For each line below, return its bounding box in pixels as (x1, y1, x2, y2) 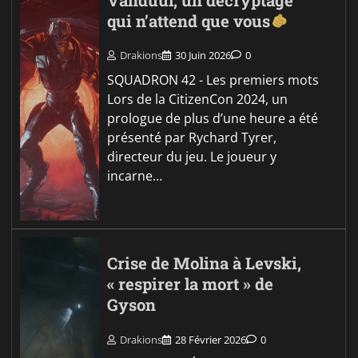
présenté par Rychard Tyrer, (107, 129, 277, 147)
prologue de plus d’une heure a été (107, 109, 319, 128)
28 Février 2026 (175, 332, 247, 347)
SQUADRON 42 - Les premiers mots (107, 71, 320, 89)
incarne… (107, 167, 163, 185)
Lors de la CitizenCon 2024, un (107, 90, 288, 109)
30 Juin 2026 (175, 48, 232, 63)
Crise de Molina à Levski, (107, 253, 302, 275)
